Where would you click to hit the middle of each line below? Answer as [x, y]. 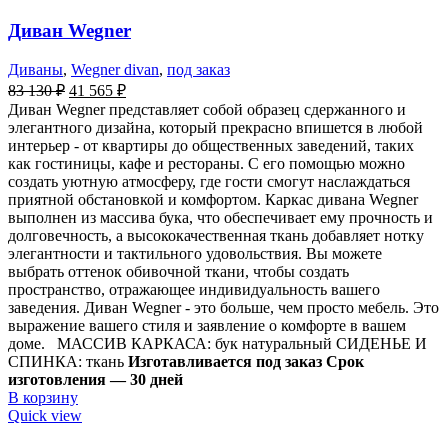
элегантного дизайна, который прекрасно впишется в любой [215, 128]
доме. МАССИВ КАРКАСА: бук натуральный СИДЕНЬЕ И [217, 344]
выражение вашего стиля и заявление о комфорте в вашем [207, 326]
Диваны [35, 70]
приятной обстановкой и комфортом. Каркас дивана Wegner [213, 200]
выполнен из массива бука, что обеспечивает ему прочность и [220, 218]
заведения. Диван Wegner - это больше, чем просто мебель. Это [223, 308]
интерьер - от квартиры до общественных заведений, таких [211, 146]
